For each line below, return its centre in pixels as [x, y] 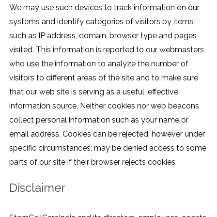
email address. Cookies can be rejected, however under [107, 134]
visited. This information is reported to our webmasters [107, 50]
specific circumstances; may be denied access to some [108, 148]
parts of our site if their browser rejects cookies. [93, 162]
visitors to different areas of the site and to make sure [104, 78]
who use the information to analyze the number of [99, 64]
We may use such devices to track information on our [104, 8]
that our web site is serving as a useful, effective [94, 92]
